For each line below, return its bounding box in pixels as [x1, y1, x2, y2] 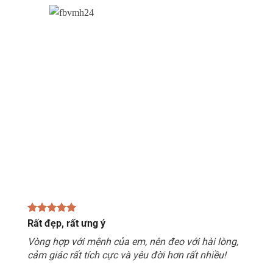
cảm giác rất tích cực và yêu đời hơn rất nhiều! [27, 249, 226, 261]
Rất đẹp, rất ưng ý [27, 218, 105, 230]
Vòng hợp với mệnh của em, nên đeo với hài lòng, [27, 236, 238, 248]
